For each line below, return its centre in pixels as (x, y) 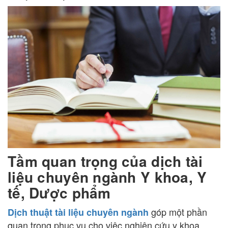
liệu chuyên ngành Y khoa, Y (107, 177)
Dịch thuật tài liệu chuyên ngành (78, 212)
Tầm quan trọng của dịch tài (105, 161)
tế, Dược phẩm (59, 192)
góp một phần (178, 211)
